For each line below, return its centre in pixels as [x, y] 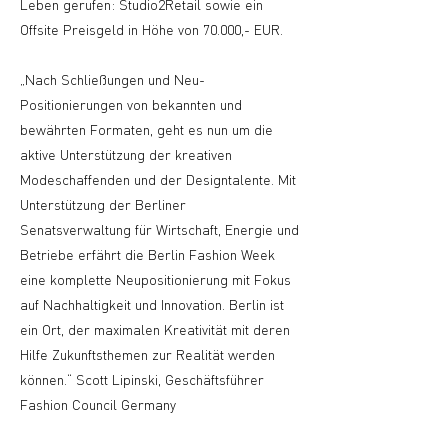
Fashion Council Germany [98, 404]
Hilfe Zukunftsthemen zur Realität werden [147, 354]
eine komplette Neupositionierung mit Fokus [155, 279]
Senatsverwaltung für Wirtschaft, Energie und [159, 229]
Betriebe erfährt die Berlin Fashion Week [147, 254]
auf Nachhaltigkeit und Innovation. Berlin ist [152, 304]
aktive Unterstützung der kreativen [126, 154]
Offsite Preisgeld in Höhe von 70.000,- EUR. [151, 29]
